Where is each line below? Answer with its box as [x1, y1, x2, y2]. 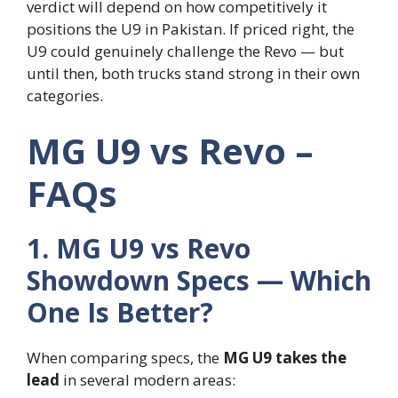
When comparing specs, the [27, 346, 223, 368]
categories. [27, 85, 103, 107]
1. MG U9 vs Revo [27, 229, 251, 267]
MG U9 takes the [223, 346, 346, 368]
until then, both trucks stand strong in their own [27, 63, 360, 84]
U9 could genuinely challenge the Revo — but [27, 41, 344, 62]
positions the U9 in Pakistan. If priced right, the [27, 19, 354, 40]
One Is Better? [27, 293, 213, 330]
